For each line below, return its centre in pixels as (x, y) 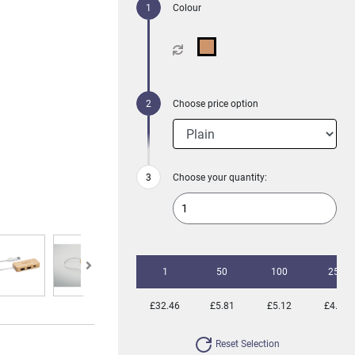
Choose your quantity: (220, 178)
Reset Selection (246, 344)
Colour (187, 8)
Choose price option (216, 104)
